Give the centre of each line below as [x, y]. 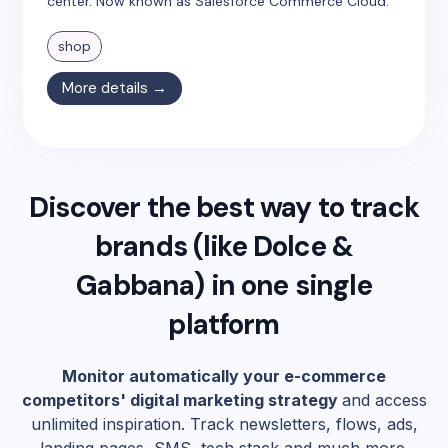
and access [384, 400]
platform [224, 324]
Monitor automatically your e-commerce [224, 376]
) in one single [283, 285]
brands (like [173, 246]
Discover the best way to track [224, 207]
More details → [115, 88]
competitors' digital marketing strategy [181, 400]
